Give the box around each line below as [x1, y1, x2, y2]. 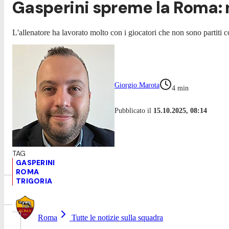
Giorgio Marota [114, 81, 159, 89]
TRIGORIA [16, 176, 53, 186]
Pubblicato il [114, 106, 153, 114]
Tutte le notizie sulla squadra [70, 213, 163, 222]
